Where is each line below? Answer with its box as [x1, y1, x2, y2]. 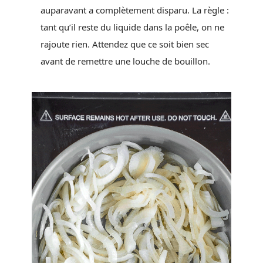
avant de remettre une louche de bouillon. [41, 55, 210, 68]
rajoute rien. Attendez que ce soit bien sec [41, 38, 209, 50]
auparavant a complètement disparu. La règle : [41, 4, 229, 16]
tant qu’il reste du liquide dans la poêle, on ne [41, 21, 224, 33]
